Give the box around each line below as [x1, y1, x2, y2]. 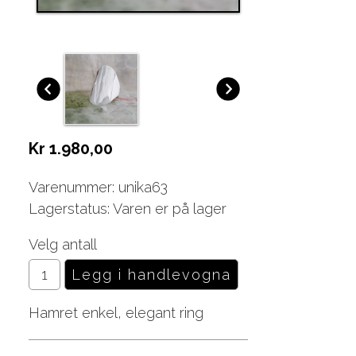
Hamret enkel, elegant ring [28, 304, 203, 322]
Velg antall [28, 236, 97, 253]
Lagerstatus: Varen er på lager [28, 200, 226, 218]
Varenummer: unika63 [28, 179, 168, 196]
